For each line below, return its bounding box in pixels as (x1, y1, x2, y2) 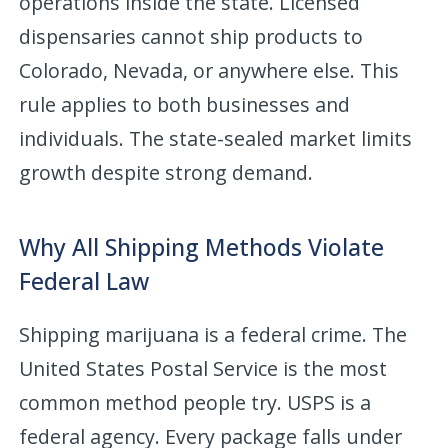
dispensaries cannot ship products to (19, 22, 364, 50)
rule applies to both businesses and (19, 90, 351, 118)
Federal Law (19, 264, 150, 297)
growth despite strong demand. (19, 158, 314, 186)
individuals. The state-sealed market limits (19, 124, 413, 152)
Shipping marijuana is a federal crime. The (19, 320, 408, 348)
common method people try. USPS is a (19, 388, 372, 416)
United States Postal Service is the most (19, 354, 388, 382)
